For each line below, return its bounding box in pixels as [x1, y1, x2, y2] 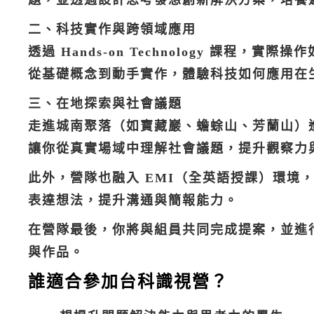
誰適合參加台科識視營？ [28, 273, 228, 292]
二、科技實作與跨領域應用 [28, 22, 196, 37]
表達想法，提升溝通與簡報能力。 [28, 193, 238, 208]
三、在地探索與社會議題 [28, 97, 182, 111]
